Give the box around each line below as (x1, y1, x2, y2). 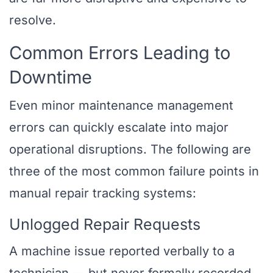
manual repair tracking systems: (9, 186, 196, 201)
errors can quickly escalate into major (9, 120, 229, 135)
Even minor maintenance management (9, 98, 233, 113)
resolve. (9, 13, 56, 28)
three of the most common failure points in (9, 164, 259, 179)
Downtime (9, 66, 92, 88)
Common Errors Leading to (9, 42, 230, 64)
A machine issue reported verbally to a (9, 244, 235, 259)
